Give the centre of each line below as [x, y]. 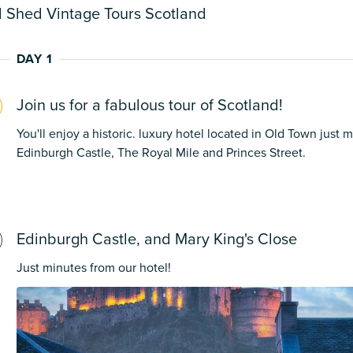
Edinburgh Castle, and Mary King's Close [157, 240]
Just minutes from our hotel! [94, 268]
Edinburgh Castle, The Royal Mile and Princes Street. [161, 153]
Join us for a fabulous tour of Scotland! [150, 106]
